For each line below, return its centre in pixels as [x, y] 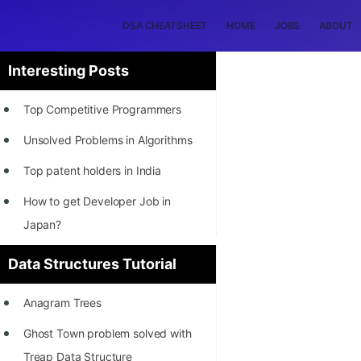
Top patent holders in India [92, 170]
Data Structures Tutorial [92, 264]
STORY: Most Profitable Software [108, 286]
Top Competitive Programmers [102, 109]
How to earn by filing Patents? [100, 340]
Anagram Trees [62, 303]
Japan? [42, 224]
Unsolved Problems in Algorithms [108, 140]
